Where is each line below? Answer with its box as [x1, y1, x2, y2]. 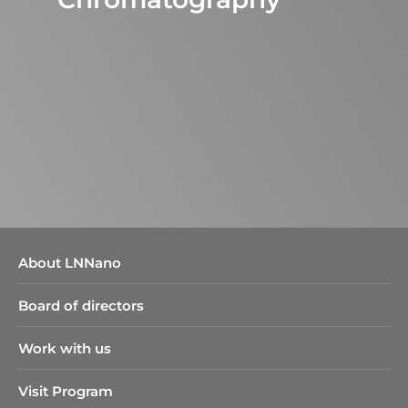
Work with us [18, 339, 111, 357]
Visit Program [18, 382, 113, 400]
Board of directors [18, 296, 144, 314]
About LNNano [18, 253, 121, 271]
